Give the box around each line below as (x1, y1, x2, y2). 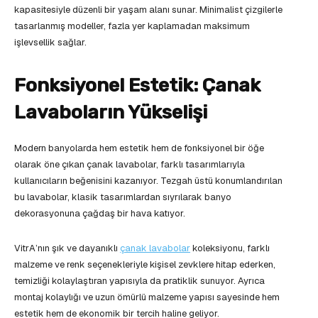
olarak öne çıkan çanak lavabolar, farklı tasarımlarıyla (14, 158, 245, 170)
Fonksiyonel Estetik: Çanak (14, 73, 261, 97)
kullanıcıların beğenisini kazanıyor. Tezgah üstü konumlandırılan (14, 174, 283, 187)
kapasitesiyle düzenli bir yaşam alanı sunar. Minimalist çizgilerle (14, 3, 283, 16)
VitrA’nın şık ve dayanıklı (14, 241, 120, 254)
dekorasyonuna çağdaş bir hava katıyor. (14, 207, 185, 219)
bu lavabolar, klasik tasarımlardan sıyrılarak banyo (14, 190, 231, 203)
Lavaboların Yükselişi (14, 100, 207, 124)
